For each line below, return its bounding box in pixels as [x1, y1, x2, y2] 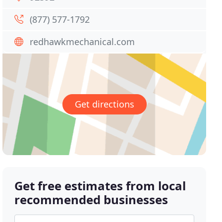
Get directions [74, 98, 134, 111]
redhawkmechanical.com [30, 36, 135, 48]
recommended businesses [14, 191, 168, 208]
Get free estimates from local [14, 177, 186, 194]
